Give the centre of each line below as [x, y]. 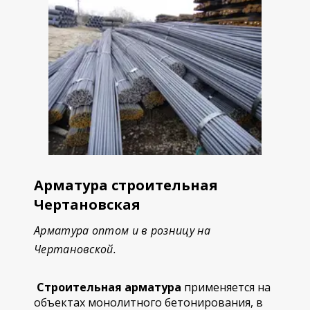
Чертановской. [75, 249]
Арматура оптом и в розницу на [122, 230]
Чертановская [87, 204]
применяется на [226, 287]
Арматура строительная [126, 185]
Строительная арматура [108, 287]
